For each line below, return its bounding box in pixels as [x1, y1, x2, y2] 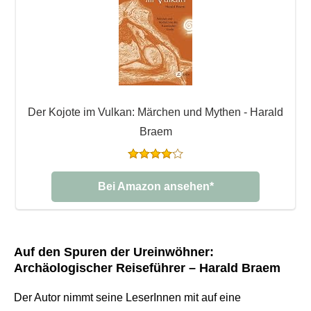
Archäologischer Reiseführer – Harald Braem [14, 260, 280, 275]
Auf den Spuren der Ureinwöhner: [14, 244, 214, 259]
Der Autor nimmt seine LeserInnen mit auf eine [14, 291, 241, 303]
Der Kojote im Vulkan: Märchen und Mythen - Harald [28, 106, 283, 118]
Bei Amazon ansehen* [97, 180, 214, 192]
